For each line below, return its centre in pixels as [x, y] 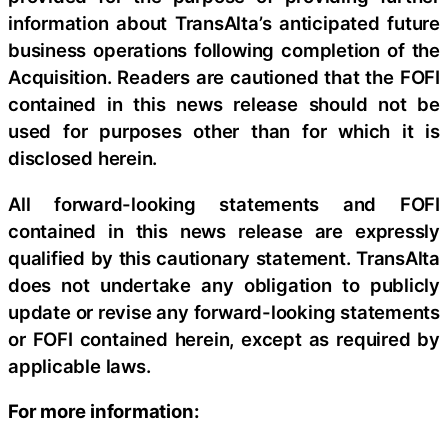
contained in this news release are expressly [224, 230]
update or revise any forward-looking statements [224, 311]
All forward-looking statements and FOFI [224, 203]
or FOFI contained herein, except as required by [224, 338]
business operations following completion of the [224, 50]
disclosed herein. [83, 158]
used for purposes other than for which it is [224, 131]
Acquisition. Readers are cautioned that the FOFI [224, 77]
